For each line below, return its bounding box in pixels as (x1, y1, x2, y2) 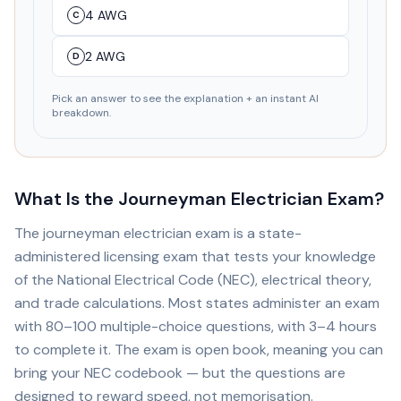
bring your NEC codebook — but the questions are (14, 363, 346, 382)
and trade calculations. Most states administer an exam (14, 294, 380, 312)
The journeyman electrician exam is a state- (14, 224, 302, 243)
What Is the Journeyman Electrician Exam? (14, 187, 384, 210)
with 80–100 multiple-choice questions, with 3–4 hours (14, 317, 377, 336)
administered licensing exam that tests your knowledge (14, 247, 376, 266)
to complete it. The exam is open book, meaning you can (14, 340, 383, 359)
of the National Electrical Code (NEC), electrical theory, (14, 270, 371, 289)
